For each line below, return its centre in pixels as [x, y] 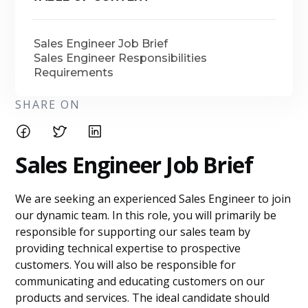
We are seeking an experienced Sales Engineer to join [153, 199]
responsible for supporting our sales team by [133, 232]
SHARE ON [48, 104]
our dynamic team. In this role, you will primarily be [146, 215]
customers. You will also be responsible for [126, 265]
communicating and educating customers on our [140, 281]
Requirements [74, 73]
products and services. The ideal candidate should [143, 298]
